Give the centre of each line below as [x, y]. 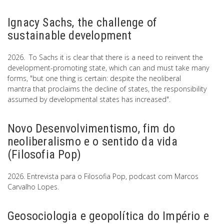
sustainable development [70, 36]
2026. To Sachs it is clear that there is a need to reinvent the [105, 57]
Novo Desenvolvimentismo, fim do [91, 129]
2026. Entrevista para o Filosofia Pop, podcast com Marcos [103, 176]
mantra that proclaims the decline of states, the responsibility [107, 89]
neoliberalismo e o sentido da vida [92, 142]
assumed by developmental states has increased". [89, 99]
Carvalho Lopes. [33, 187]
